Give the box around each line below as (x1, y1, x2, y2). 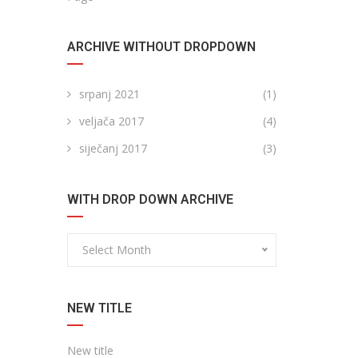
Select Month (82, 242, 151, 257)
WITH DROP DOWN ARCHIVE (66, 192, 233, 207)
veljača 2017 (78, 113, 144, 129)
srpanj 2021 (78, 86, 140, 101)
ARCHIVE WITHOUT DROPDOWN (66, 39, 256, 54)
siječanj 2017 (78, 141, 147, 156)
